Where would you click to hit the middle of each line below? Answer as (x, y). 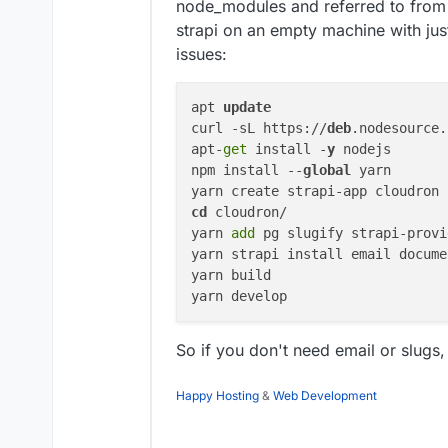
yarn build (231, 275)
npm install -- (247, 170)
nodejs (363, 149)
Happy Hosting (217, 395)
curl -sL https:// (259, 128)
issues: (201, 54)
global (327, 170)
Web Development (325, 395)
